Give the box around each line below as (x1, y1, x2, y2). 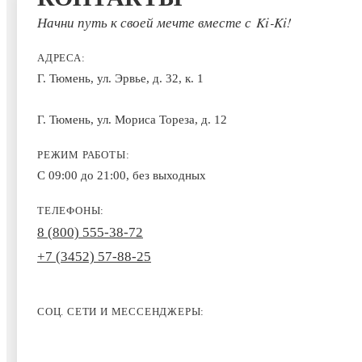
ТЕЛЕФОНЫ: (36, 204, 105, 217)
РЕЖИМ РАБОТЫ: (36, 148, 130, 161)
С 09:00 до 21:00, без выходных (36, 168, 206, 182)
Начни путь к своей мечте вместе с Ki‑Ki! (36, 12, 292, 32)
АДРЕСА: (36, 51, 86, 64)
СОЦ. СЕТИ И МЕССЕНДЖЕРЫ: (36, 305, 205, 318)
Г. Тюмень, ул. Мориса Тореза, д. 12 (36, 112, 227, 126)
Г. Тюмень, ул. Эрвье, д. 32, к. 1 (36, 71, 204, 85)
